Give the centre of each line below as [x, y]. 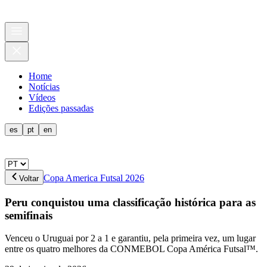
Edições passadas [61, 108]
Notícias [44, 87]
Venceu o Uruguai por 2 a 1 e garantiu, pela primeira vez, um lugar [130, 238]
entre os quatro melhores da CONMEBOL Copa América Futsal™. [131, 249]
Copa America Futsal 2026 [94, 178]
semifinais [29, 215]
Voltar [29, 178]
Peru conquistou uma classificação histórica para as [130, 202]
